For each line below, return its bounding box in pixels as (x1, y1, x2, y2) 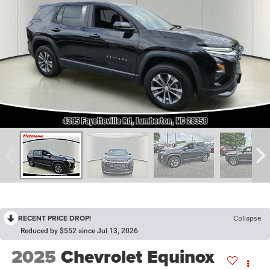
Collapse (233, 213, 262, 224)
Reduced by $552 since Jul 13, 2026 (20, 227, 138, 236)
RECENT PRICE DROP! (18, 213, 91, 224)
